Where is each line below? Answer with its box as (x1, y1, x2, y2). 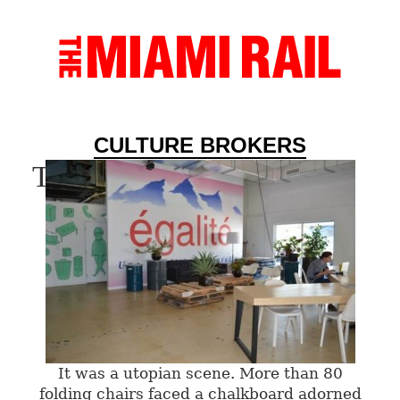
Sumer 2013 (208, 159, 356, 193)
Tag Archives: (31, 159, 209, 193)
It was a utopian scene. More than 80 (57, 364, 343, 383)
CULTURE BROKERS (94, 133, 306, 158)
